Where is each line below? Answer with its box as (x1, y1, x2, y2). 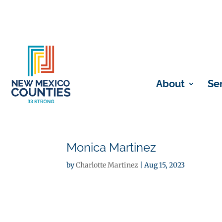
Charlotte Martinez (76, 161, 139, 169)
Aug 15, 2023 (144, 161, 185, 169)
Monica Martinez (66, 140, 157, 155)
